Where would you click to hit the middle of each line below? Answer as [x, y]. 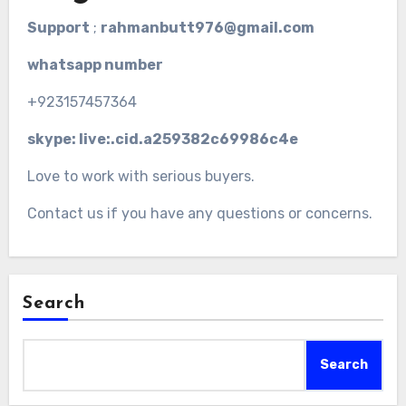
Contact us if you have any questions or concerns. [199, 213]
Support [58, 28]
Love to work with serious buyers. [140, 176]
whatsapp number [95, 65]
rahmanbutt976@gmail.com [207, 28]
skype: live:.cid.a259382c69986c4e [162, 139]
